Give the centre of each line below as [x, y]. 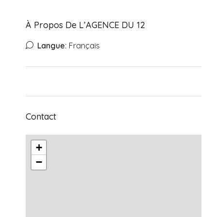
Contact [41, 116]
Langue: [52, 46]
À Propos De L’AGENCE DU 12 [85, 25]
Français [83, 46]
